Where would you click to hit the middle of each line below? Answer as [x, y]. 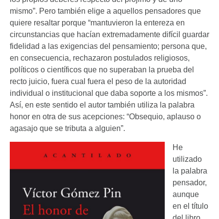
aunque [186, 194]
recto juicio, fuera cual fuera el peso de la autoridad [98, 82]
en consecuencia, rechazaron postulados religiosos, [100, 58]
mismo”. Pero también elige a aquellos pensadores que [105, 11]
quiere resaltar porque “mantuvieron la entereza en [97, 23]
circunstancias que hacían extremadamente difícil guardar [109, 35]
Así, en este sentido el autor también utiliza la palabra [102, 105]
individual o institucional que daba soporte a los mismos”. [109, 93]
